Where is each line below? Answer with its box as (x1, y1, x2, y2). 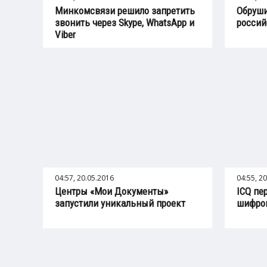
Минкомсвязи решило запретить (55, 4, 195, 17)
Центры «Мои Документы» (55, 185, 168, 197)
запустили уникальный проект (55, 197, 185, 209)
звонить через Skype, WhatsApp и (55, 16, 194, 29)
